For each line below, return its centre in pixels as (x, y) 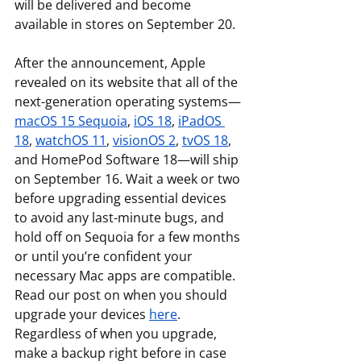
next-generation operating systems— (128, 101)
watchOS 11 (71, 140)
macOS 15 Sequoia (71, 120)
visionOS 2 (144, 140)
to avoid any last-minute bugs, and (121, 217)
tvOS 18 (205, 140)
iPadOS (201, 120)
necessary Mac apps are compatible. (127, 275)
